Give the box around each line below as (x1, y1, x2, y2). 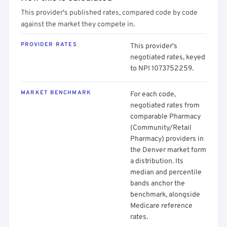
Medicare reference (130, 202, 193, 210)
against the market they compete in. (21, 20, 135, 29)
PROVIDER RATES (21, 41, 77, 48)
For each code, (130, 90, 176, 99)
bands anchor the (130, 179, 185, 188)
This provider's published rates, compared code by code (21, 9, 198, 17)
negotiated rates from (130, 101, 200, 110)
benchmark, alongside (130, 191, 200, 199)
